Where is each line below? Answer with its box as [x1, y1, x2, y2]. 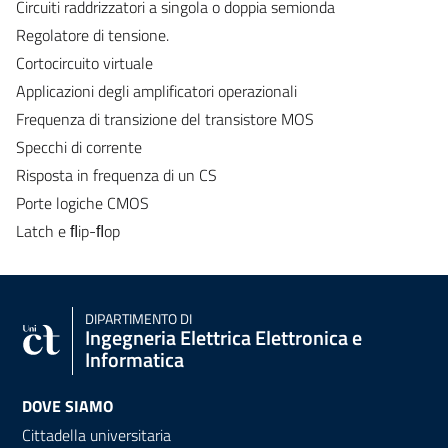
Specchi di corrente [16, 134, 142, 159]
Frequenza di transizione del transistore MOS [16, 106, 314, 131]
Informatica [85, 343, 184, 375]
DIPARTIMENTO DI [85, 307, 192, 330]
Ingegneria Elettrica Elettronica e [85, 321, 362, 353]
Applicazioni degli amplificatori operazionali [16, 78, 297, 103]
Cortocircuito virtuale [16, 50, 153, 75]
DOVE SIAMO [22, 393, 113, 418]
